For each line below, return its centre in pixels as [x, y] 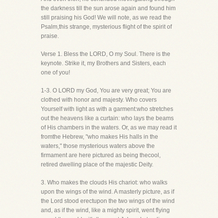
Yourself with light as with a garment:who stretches [107, 109]
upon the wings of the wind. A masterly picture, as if [108, 192]
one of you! [55, 73]
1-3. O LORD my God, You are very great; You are [106, 91]
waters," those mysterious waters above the [98, 146]
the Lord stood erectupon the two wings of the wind [108, 201]
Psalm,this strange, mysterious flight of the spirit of [106, 27]
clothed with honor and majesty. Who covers [99, 100]
